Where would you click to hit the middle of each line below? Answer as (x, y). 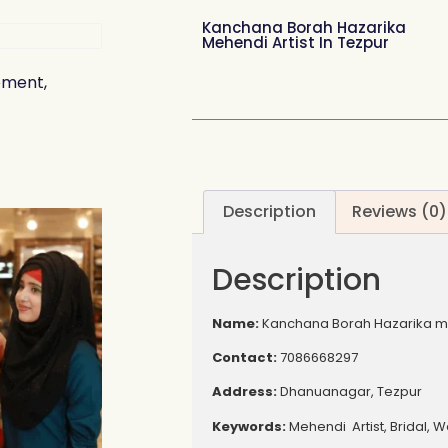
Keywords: (249, 426)
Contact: (244, 357)
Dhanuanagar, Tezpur (349, 392)
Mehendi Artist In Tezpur (295, 42)
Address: (244, 392)
